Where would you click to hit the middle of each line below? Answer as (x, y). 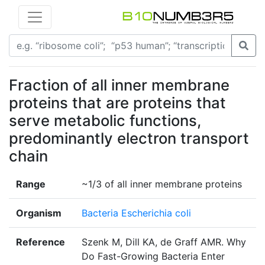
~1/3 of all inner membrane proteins (162, 184)
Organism (39, 213)
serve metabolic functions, (105, 121)
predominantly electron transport (129, 138)
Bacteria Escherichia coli (136, 213)
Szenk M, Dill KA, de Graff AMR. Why (164, 242)
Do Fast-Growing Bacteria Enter (153, 256)
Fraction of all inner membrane (119, 85)
